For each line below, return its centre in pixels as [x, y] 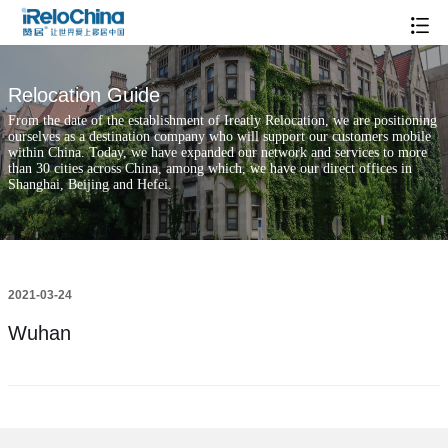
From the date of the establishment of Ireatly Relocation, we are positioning [223, 120]
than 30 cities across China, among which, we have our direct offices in [210, 168]
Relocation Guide [84, 95]
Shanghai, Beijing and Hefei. [90, 184]
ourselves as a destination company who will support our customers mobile [220, 136]
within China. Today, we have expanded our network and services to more [218, 152]
